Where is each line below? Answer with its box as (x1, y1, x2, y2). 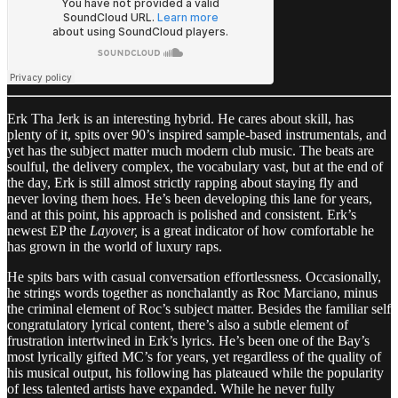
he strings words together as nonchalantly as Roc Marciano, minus (7, 284, 378, 300)
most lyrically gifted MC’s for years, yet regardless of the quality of (7, 348, 381, 364)
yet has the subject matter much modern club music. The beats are (7, 142, 374, 158)
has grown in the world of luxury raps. (7, 238, 222, 254)
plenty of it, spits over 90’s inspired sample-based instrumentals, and (7, 126, 386, 142)
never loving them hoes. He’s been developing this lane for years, (7, 190, 372, 206)
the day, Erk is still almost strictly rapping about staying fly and (7, 174, 358, 190)
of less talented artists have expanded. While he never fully (7, 380, 335, 396)
